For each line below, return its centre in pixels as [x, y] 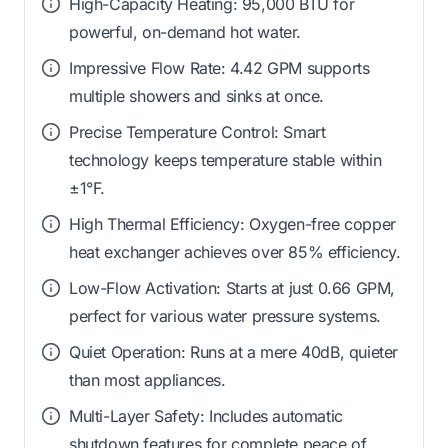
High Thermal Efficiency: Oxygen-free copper [232, 223]
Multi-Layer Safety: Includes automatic [206, 415]
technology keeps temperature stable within [225, 159]
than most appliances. [147, 379]
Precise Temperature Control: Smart [197, 131]
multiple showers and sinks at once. [197, 95]
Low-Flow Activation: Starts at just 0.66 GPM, [232, 287]
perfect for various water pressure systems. [225, 315]
